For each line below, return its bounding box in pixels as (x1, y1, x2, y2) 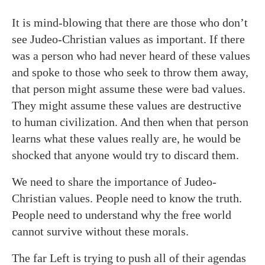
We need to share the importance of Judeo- (12, 174, 216, 188)
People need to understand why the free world (12, 208, 231, 221)
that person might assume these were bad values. (12, 82, 245, 95)
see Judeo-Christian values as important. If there (12, 32, 245, 46)
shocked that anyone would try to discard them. (12, 148, 239, 161)
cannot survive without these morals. (12, 224, 189, 238)
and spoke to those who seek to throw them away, (12, 65, 248, 79)
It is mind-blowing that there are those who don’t (12, 15, 248, 29)
